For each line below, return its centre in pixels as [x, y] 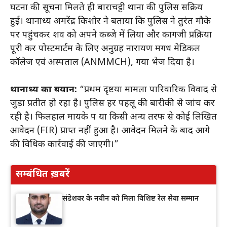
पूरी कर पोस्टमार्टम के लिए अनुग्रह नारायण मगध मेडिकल [105, 49]
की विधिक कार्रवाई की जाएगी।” [64, 144]
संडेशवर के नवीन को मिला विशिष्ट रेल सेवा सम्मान [131, 199]
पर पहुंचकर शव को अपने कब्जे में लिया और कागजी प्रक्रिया [111, 35]
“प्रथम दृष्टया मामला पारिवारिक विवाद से [148, 90]
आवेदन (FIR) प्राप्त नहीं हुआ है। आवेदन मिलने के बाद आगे [110, 131]
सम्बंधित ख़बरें [43, 174]
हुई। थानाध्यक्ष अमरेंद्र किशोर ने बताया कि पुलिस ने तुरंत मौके [110, 21]
